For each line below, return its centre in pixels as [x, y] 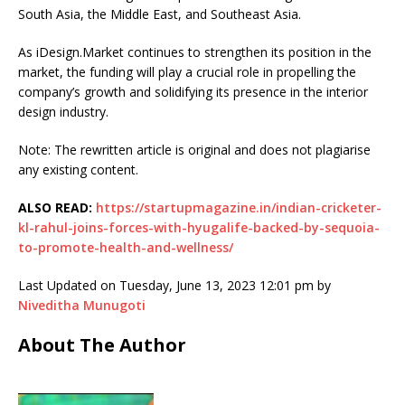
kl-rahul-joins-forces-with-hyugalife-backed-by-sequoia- [199, 227]
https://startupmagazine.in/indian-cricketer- [239, 207]
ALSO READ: [55, 207]
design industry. [63, 112]
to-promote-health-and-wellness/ [126, 247]
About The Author [102, 345]
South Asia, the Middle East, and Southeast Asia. [160, 14]
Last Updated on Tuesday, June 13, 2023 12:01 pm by [174, 285]
